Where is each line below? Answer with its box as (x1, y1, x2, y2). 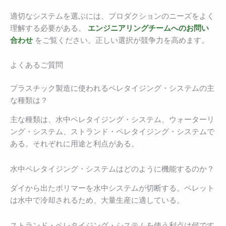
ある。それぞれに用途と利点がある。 (10, 139, 139, 149)
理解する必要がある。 (10, 23, 88, 33)
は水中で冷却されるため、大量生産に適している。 (10, 196, 184, 205)
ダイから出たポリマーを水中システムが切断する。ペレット (10, 184, 214, 193)
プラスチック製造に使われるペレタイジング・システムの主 (10, 83, 214, 93)
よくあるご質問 (10, 61, 63, 70)
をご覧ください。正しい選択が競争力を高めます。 (33, 35, 209, 45)
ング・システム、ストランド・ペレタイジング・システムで (10, 127, 214, 137)
